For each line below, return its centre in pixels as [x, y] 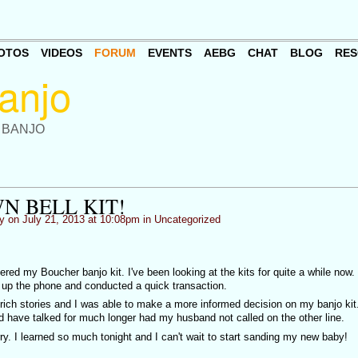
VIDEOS [61, 53]
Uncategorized [187, 219]
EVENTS [169, 53]
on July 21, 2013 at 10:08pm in [79, 219]
